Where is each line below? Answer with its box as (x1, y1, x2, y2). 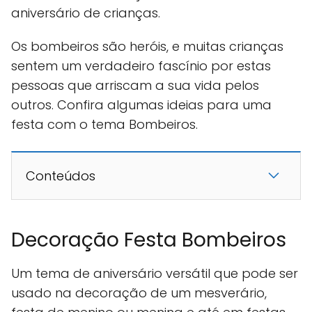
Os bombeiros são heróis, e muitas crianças (11, 38, 283, 56)
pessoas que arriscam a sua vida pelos (11, 77, 259, 95)
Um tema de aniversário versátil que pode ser (11, 265, 298, 283)
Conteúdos (26, 167, 95, 185)
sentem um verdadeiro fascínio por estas (11, 57, 271, 75)
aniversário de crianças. (11, 4, 160, 22)
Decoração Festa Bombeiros (11, 226, 286, 254)
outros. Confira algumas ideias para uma (11, 96, 272, 114)
